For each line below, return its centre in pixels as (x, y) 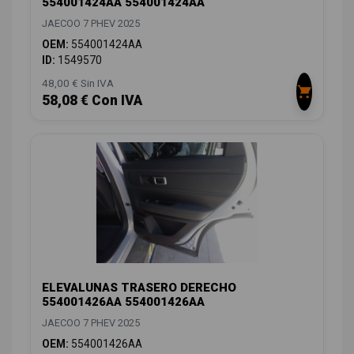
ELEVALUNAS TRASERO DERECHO (139, 288)
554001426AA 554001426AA (123, 302)
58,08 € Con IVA (92, 101)
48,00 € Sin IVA (78, 83)
